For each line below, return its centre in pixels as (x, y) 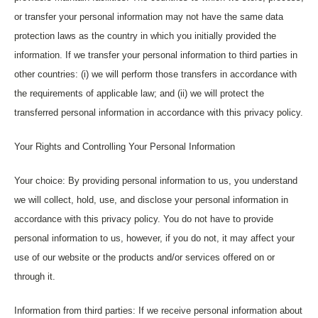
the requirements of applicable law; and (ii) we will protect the (139, 93)
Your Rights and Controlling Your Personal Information (125, 147)
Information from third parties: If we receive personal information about (158, 311)
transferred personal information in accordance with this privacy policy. (159, 113)
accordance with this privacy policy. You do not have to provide (144, 219)
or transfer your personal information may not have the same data (149, 17)
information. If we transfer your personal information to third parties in (156, 55)
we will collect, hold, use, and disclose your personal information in (151, 200)
